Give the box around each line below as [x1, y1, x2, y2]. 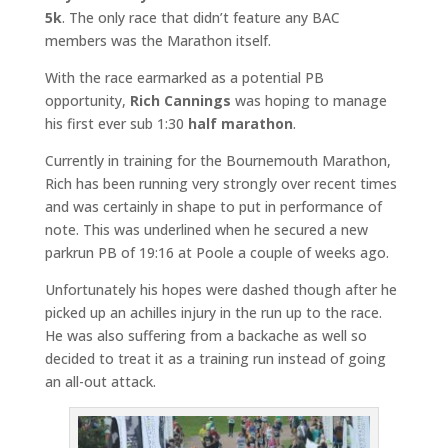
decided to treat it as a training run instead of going [44, 348, 386, 368]
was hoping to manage [230, 90, 387, 110]
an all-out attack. [44, 371, 156, 391]
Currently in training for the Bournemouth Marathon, [44, 150, 391, 170]
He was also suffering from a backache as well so [44, 325, 367, 345]
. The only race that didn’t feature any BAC [61, 7, 340, 27]
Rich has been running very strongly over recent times [44, 173, 397, 193]
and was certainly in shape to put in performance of [44, 196, 382, 216]
